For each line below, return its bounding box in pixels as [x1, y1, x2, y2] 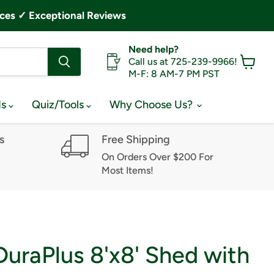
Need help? [128, 43, 179, 55]
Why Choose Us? [109, 98, 195, 111]
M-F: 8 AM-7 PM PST [128, 68, 220, 80]
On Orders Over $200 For [101, 150, 213, 163]
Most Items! [101, 164, 154, 176]
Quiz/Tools [32, 98, 86, 111]
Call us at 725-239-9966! [128, 56, 237, 67]
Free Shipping [101, 133, 170, 146]
